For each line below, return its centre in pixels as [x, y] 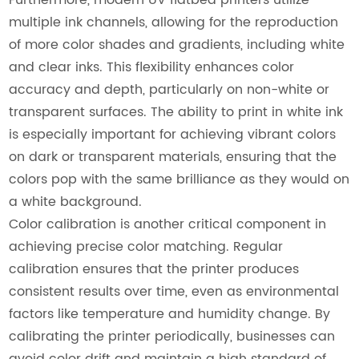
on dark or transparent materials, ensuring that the [173, 157]
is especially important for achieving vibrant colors [173, 134]
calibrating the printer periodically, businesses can [172, 336]
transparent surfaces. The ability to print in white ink [176, 112]
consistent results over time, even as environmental [174, 291]
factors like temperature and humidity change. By [170, 314]
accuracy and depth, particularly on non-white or [169, 89]
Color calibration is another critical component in [168, 224]
